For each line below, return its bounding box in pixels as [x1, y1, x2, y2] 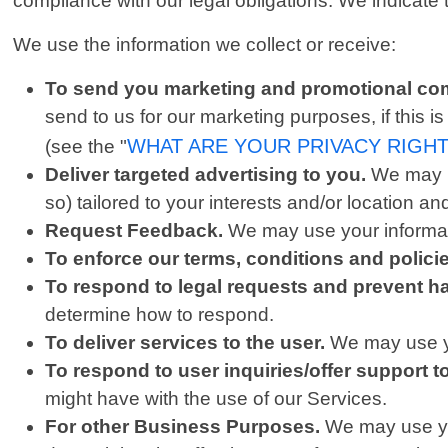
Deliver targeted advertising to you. [45, 164, 372, 186]
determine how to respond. [45, 304, 275, 326]
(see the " [45, 136, 128, 158]
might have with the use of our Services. [45, 388, 388, 410]
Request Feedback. [45, 220, 224, 242]
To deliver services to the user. [45, 332, 326, 354]
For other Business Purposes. [45, 416, 321, 438]
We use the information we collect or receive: [13, 34, 397, 56]
